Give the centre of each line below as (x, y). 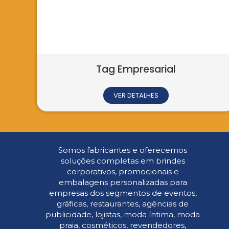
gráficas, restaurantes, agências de (123, 204)
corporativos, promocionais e (123, 172)
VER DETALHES (25, 96)
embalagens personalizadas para (123, 182)
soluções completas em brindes (123, 161)
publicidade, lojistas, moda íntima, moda (123, 215)
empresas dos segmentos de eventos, (123, 193)
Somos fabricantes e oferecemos (123, 150)
